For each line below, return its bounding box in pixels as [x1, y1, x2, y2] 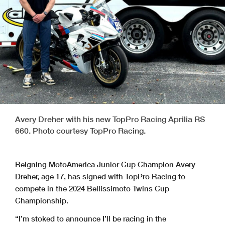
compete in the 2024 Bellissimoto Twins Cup [15, 183, 169, 193]
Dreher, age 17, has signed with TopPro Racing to [15, 171, 185, 181]
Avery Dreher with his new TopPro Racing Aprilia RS [15, 114, 205, 124]
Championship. [15, 195, 68, 205]
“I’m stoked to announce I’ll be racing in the [15, 213, 166, 223]
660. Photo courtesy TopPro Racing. [15, 125, 146, 135]
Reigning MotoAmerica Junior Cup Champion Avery [15, 159, 195, 169]
